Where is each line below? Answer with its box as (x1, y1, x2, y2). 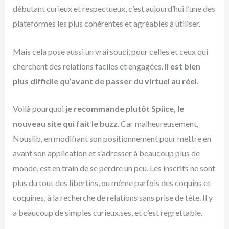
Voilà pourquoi (12, 104, 65, 114)
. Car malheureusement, (117, 119, 198, 129)
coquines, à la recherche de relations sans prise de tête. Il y (12, 193, 213, 203)
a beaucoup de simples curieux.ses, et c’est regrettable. (12, 208, 202, 218)
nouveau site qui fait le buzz (12, 119, 118, 129)
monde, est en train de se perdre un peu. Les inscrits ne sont (12, 163, 215, 173)
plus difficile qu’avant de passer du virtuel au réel (12, 76, 197, 86)
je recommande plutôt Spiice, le (65, 104, 184, 114)
